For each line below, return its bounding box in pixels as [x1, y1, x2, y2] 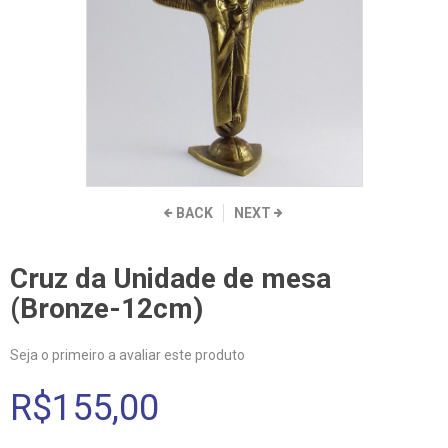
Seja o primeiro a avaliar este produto [10, 347, 245, 363]
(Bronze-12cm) [10, 292, 203, 325]
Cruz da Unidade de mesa [10, 262, 331, 295]
